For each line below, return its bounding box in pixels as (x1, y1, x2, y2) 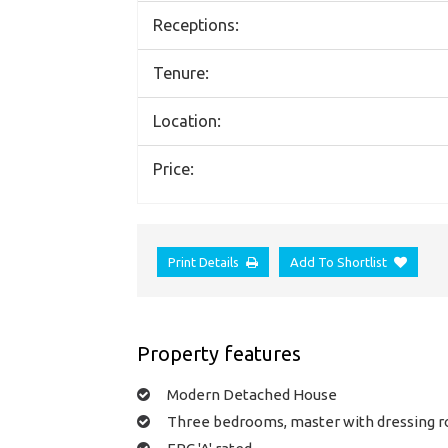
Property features (137, 342, 301, 366)
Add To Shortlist (290, 255, 387, 270)
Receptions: (153, 16, 239, 34)
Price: (153, 160, 194, 178)
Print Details (168, 255, 239, 270)
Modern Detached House (167, 385, 337, 403)
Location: (153, 112, 221, 130)
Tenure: (153, 64, 209, 82)
